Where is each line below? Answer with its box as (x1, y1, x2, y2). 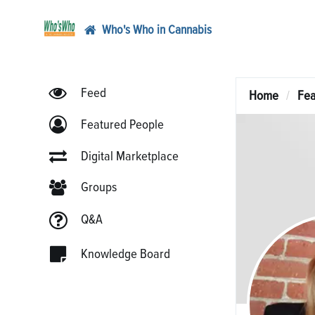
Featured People (80, 117, 164, 131)
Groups (80, 180, 117, 194)
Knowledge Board (80, 247, 170, 261)
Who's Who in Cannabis (101, 23, 212, 37)
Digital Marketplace (80, 149, 179, 163)
